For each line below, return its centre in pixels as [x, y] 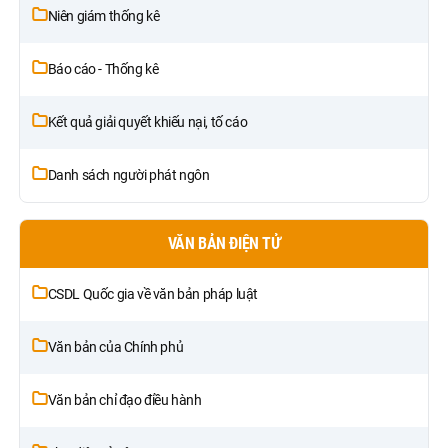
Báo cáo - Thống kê [103, 69]
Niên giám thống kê [103, 16]
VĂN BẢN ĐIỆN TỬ [224, 244]
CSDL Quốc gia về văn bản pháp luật [153, 294]
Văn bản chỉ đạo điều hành [124, 400]
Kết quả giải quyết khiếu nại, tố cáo [147, 122]
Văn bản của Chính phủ [115, 347]
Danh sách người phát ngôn [128, 175]
